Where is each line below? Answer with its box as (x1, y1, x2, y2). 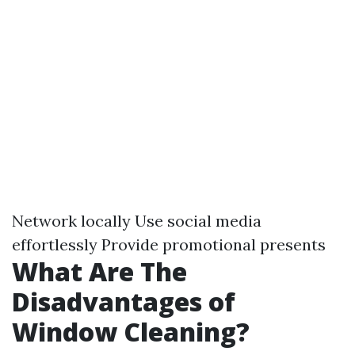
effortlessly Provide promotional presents (12, 235, 326, 254)
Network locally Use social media (12, 211, 261, 231)
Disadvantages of (12, 284, 235, 319)
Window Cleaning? (12, 315, 250, 349)
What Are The (12, 254, 187, 288)
